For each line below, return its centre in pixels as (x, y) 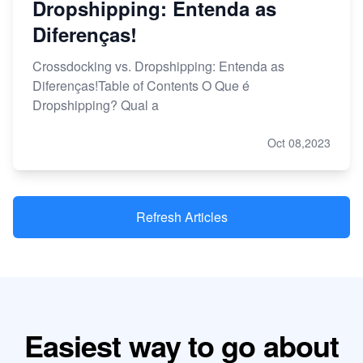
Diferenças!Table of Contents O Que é (141, 86)
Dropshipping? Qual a (96, 105)
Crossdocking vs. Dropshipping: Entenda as (158, 66)
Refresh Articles (181, 217)
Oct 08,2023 (299, 143)
